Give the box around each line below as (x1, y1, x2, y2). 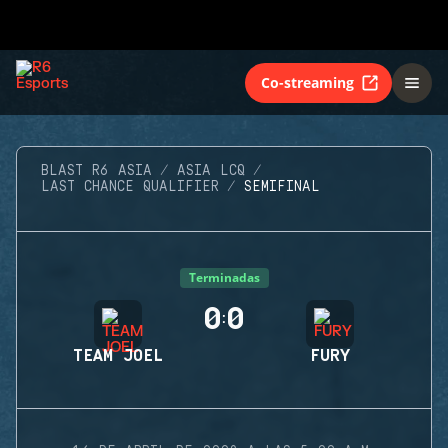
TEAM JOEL (73, 347, 163, 365)
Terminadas (188, 269, 260, 286)
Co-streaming (261, 72, 354, 92)
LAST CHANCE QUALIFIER (41, 179, 219, 195)
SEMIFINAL (244, 179, 320, 195)
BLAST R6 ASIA (41, 163, 152, 179)
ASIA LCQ (177, 163, 245, 179)
